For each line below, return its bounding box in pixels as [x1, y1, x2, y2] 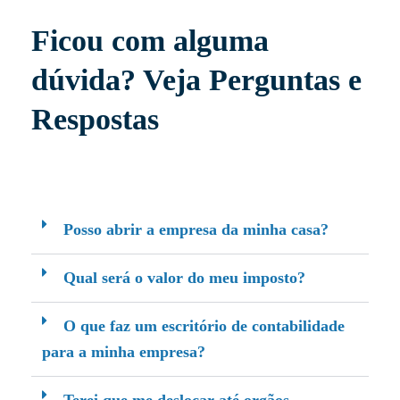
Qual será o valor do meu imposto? [63, 269, 305, 287]
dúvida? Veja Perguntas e [31, 63, 362, 97]
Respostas [31, 103, 159, 137]
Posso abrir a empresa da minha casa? [63, 221, 329, 239]
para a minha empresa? [42, 343, 205, 362]
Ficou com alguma [31, 24, 269, 58]
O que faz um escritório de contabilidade [63, 317, 345, 336]
